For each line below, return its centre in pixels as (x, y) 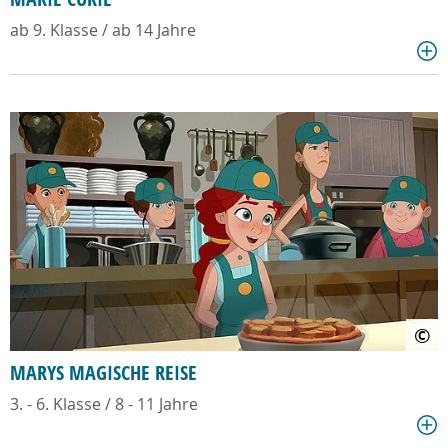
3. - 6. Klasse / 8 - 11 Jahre (104, 404)
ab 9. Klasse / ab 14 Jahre (103, 29)
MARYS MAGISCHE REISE (103, 373)
